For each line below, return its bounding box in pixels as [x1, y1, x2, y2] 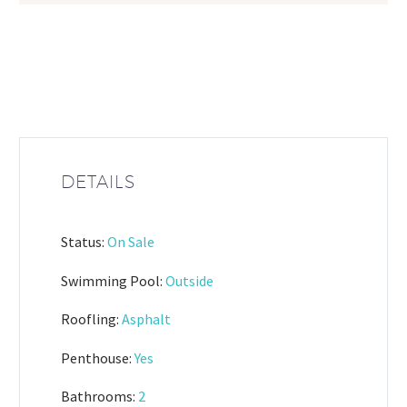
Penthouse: [61, 348, 132, 367]
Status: [61, 233, 104, 252]
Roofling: [61, 310, 119, 329]
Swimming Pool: [61, 271, 163, 290]
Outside [165, 271, 213, 290]
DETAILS [61, 172, 135, 193]
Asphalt [122, 310, 171, 329]
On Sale [107, 233, 154, 252]
